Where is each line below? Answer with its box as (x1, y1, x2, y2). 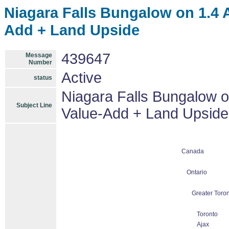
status (34, 74, 52, 81)
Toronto (196, 211, 218, 218)
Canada (181, 148, 204, 155)
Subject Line (16, 102, 52, 109)
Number (29, 59, 52, 66)
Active (61, 70, 102, 86)
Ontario (186, 169, 207, 176)
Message (26, 52, 52, 59)
